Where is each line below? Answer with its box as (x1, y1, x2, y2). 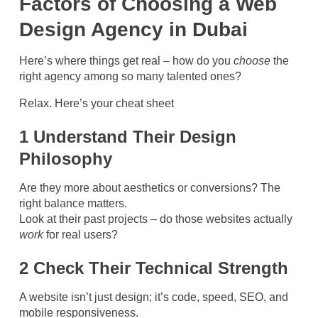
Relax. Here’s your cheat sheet (19, 97, 174, 109)
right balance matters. (19, 197, 127, 209)
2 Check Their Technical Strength (19, 258, 288, 278)
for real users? (43, 228, 118, 241)
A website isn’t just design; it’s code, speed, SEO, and (19, 290, 288, 303)
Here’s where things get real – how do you (19, 54, 234, 67)
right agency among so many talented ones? (19, 70, 241, 82)
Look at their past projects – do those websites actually (19, 212, 292, 225)
